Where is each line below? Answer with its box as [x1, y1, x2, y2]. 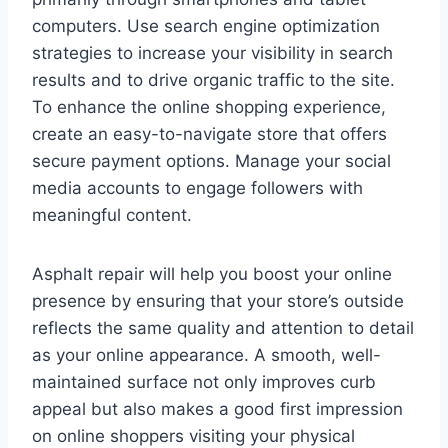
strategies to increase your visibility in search [32, 42, 393, 63]
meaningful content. [32, 204, 192, 225]
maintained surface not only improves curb [32, 371, 376, 392]
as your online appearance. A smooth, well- [32, 344, 381, 365]
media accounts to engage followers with [32, 177, 363, 198]
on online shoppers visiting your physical [32, 425, 355, 446]
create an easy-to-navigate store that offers [32, 123, 387, 144]
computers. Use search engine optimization [32, 15, 380, 36]
